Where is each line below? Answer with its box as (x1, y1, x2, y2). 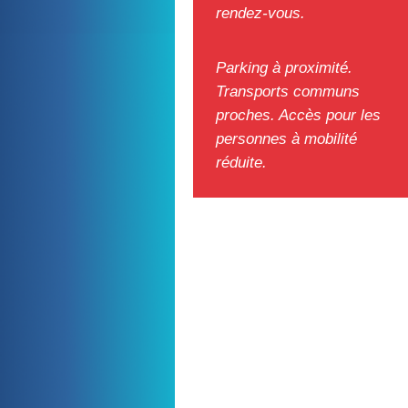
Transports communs (216, 82, 360, 100)
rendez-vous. (216, 4, 310, 22)
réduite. (216, 153, 271, 171)
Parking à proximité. (216, 58, 352, 76)
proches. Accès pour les (216, 106, 381, 124)
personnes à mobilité (216, 129, 357, 148)
